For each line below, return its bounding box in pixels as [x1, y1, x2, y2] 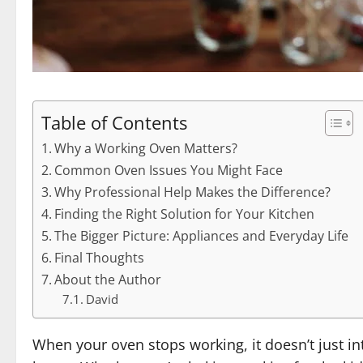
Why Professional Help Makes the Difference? [54, 183, 331, 202]
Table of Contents [41, 111, 187, 135]
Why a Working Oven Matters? [54, 139, 238, 158]
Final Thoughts [54, 249, 145, 267]
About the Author [54, 271, 162, 289]
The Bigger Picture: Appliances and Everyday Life [54, 227, 349, 246]
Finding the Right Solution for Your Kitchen [54, 205, 315, 224]
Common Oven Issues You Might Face [54, 161, 284, 180]
